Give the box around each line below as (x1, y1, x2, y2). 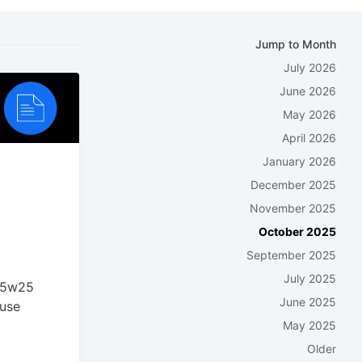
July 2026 (284, 61, 336, 75)
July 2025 (284, 271, 336, 286)
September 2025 (246, 248, 336, 263)
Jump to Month (255, 37, 336, 52)
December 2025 (250, 178, 336, 192)
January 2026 (263, 154, 336, 169)
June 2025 (280, 295, 336, 309)
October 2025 (259, 225, 336, 239)
